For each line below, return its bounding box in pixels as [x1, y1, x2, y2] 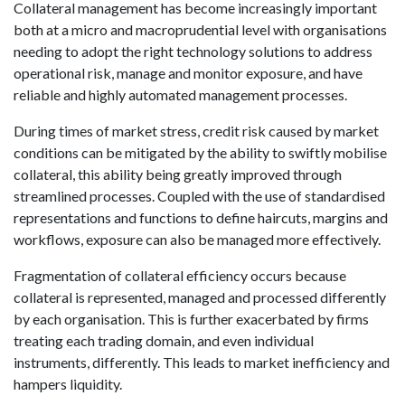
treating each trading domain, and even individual [14, 332, 314, 349]
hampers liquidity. [14, 375, 122, 392]
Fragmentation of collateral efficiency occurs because [14, 267, 346, 284]
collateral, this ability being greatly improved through [14, 165, 342, 183]
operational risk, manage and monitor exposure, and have [14, 64, 363, 81]
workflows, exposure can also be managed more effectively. [14, 231, 381, 248]
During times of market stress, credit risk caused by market [14, 122, 379, 139]
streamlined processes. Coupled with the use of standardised [14, 187, 385, 204]
